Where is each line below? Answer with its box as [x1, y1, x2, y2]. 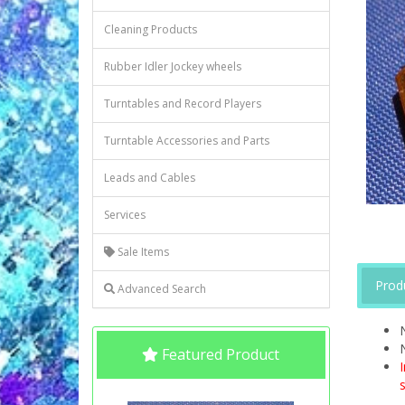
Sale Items [115, 244, 169, 259]
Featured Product [158, 344, 280, 364]
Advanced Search [115, 281, 206, 297]
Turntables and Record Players [104, 96, 261, 111]
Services [104, 207, 146, 222]
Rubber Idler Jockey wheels [104, 59, 241, 74]
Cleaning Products [104, 22, 197, 37]
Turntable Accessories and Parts [104, 133, 269, 148]
